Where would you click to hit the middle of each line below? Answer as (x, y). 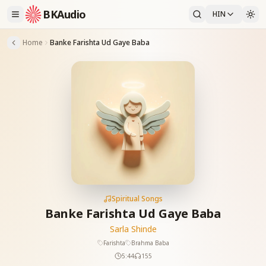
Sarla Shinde (133, 229)
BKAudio (64, 14)
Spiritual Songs (137, 199)
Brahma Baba (150, 243)
